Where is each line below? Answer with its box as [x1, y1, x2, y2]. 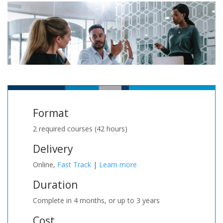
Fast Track [57, 160, 91, 170]
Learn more [99, 160, 137, 170]
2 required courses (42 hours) [33, 124, 127, 134]
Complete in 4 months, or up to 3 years [33, 196, 160, 206]
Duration [33, 178, 78, 192]
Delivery [33, 142, 73, 156]
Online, [33, 160, 57, 170]
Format [33, 106, 69, 120]
